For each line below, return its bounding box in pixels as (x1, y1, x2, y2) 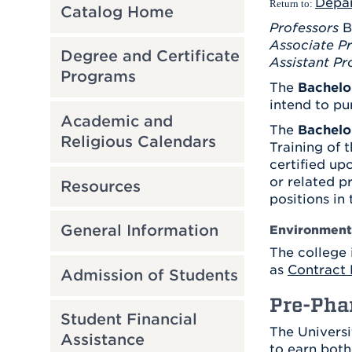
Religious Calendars (60, 132, 216, 151)
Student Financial (60, 310, 197, 329)
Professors (269, 20, 339, 35)
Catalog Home (60, 2, 174, 21)
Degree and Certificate (60, 47, 240, 66)
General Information (60, 222, 218, 240)
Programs (60, 68, 136, 86)
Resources (60, 177, 141, 196)
